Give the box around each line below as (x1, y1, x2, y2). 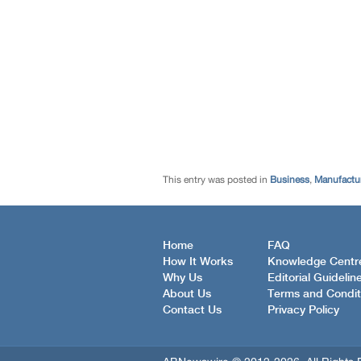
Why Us (163, 272, 202, 284)
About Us (163, 288, 211, 300)
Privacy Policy (268, 304, 339, 316)
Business (270, 174, 309, 185)
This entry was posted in (163, 174, 270, 185)
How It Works (163, 255, 233, 268)
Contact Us (163, 304, 222, 316)
